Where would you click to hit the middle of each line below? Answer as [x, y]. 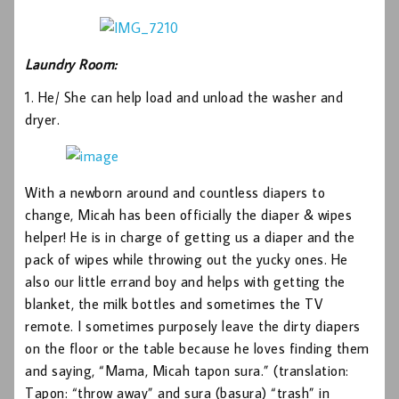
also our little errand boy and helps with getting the [185, 282]
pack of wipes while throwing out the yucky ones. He [187, 260]
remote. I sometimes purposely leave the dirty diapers [193, 326]
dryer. [42, 120]
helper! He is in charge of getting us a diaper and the [190, 237]
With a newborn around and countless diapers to [175, 193]
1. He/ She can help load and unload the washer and [184, 98]
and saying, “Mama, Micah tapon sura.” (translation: [187, 371]
